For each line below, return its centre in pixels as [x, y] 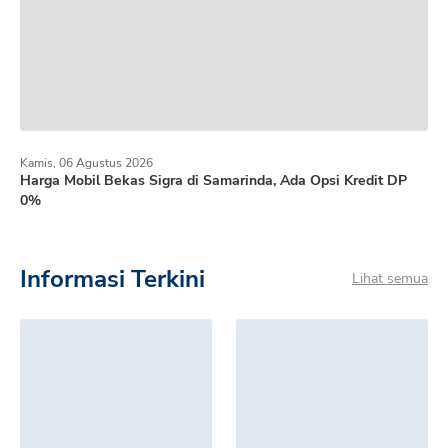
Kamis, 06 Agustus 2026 [86, 162]
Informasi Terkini [112, 278]
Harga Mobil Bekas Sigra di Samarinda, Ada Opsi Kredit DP [213, 180]
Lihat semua [390, 278]
